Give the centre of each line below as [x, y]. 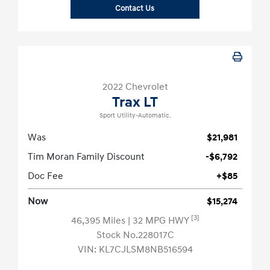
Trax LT [135, 103]
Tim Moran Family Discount [86, 157]
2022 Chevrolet [135, 87]
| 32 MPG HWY [159, 221]
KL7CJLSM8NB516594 [146, 250]
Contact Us [135, 9]
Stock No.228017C [135, 235]
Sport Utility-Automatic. [135, 116]
